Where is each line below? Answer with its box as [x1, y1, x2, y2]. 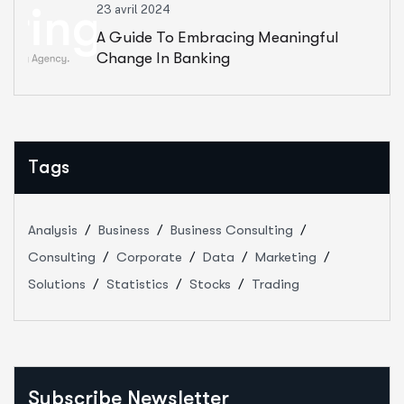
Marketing [255, 249, 317, 266]
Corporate [116, 249, 182, 266]
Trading [252, 276, 299, 293]
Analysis [28, 222, 78, 239]
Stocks [189, 276, 231, 293]
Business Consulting [170, 222, 293, 239]
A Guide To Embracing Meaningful [96, 29, 338, 47]
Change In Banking [96, 50, 230, 68]
